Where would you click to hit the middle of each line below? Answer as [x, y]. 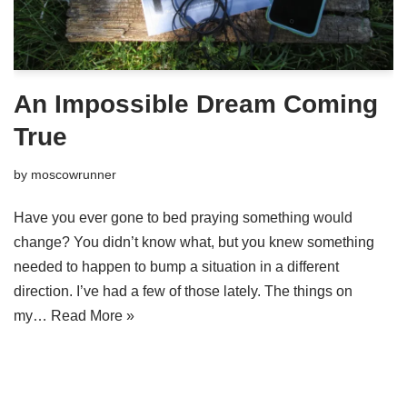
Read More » [93, 316]
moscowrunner [74, 175]
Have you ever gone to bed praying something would [183, 218]
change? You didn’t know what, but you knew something [194, 243]
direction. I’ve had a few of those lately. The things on [183, 292]
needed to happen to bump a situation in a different [176, 267]
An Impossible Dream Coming [196, 104]
